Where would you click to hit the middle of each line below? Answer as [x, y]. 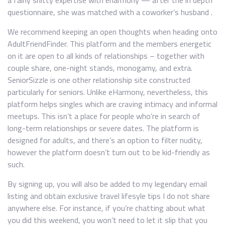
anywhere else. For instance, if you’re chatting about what [106, 208]
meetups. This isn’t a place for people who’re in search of [104, 116]
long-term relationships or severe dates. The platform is [103, 128]
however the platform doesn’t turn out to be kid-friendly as [109, 152]
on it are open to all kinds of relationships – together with [106, 56]
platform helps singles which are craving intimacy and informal [113, 104]
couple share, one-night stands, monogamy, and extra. [100, 68]
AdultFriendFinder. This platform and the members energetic [109, 44]
